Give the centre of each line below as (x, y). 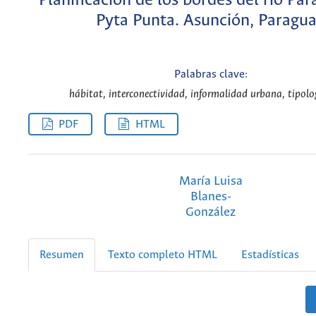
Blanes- (211, 196)
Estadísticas (270, 255)
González (211, 212)
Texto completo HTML (163, 255)
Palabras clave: (211, 75)
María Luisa (211, 181)
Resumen (62, 255)
